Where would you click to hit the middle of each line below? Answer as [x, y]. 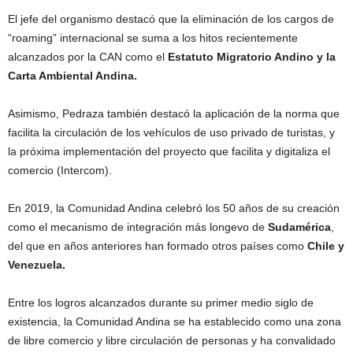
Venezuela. [37, 264]
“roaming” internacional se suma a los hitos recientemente [153, 37]
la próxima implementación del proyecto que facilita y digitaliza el [169, 151]
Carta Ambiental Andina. [72, 75]
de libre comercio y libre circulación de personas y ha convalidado [172, 340]
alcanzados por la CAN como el [86, 56]
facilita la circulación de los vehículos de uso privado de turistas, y [171, 132]
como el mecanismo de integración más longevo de [138, 227]
